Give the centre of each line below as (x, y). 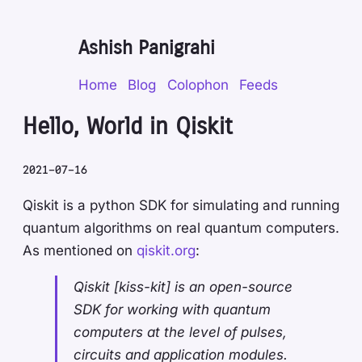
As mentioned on (80, 250)
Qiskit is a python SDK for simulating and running (181, 205)
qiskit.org (166, 250)
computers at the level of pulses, (181, 332)
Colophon (198, 85)
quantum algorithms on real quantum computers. (181, 227)
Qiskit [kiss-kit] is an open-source (183, 286)
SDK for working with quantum (173, 309)
